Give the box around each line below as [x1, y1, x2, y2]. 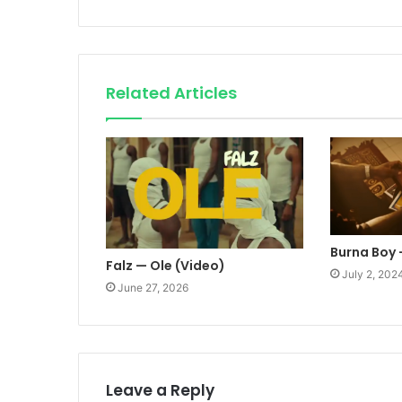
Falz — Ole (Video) [106, 256, 225, 275]
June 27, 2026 [118, 280, 188, 294]
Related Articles [106, 81, 237, 104]
